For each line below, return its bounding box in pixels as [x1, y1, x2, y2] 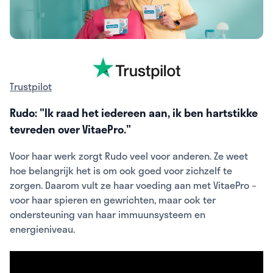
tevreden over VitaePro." [10, 120, 131, 138]
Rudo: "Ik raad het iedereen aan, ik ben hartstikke [10, 104, 258, 121]
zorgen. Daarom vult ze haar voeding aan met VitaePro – [10, 177, 257, 193]
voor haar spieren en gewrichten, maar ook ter [10, 191, 216, 207]
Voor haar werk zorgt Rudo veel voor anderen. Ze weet [10, 147, 248, 163]
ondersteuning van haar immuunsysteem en [10, 206, 205, 222]
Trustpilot [10, 78, 52, 94]
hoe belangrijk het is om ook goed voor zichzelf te [10, 162, 232, 178]
